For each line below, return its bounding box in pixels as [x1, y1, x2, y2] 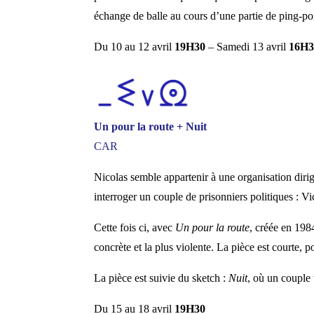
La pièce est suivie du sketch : [94, 271, 229, 284]
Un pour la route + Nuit [94, 120, 207, 132]
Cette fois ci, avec [94, 221, 176, 233]
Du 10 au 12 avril [94, 41, 172, 53]
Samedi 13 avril [217, 41, 289, 53]
